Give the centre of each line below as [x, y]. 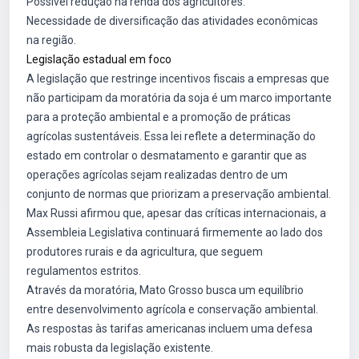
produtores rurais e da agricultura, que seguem [145, 252]
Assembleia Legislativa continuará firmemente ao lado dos [175, 232]
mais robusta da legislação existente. [120, 348]
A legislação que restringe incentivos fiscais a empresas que [178, 79]
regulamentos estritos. [84, 271]
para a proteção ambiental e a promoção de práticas [159, 117]
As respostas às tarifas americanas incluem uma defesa [169, 329]
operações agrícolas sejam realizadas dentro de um [157, 175]
